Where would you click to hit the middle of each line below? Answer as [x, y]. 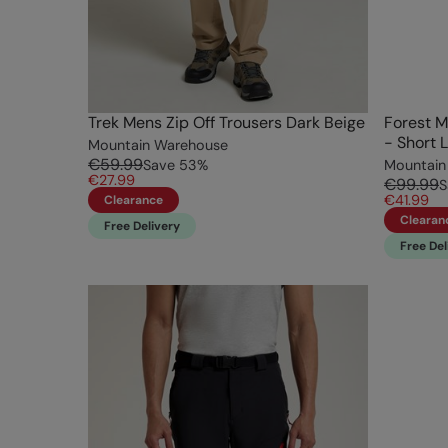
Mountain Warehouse [158, 145]
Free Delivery [142, 226]
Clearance [133, 200]
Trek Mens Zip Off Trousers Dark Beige [226, 123]
